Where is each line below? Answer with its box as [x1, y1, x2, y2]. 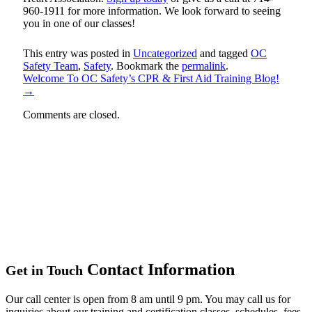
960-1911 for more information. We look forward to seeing [23, 5, 281, 17]
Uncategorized [133, 47, 197, 60]
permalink [182, 60, 226, 72]
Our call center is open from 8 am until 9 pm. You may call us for [6, 292, 290, 305]
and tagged [197, 47, 251, 60]
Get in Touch [6, 262, 83, 278]
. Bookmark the [111, 60, 182, 72]
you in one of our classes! [23, 17, 135, 30]
